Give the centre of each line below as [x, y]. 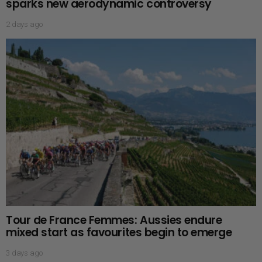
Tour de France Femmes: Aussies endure [114, 220]
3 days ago [24, 253]
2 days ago [24, 24]
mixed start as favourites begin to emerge [119, 232]
